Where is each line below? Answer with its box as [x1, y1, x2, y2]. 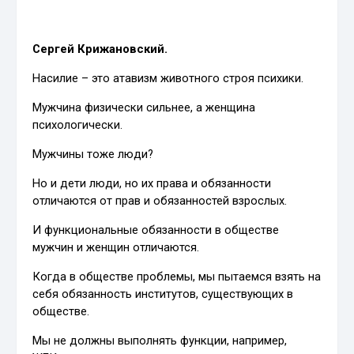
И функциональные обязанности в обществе [32, 223, 280, 238]
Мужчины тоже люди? [32, 147, 154, 162]
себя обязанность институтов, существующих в [32, 287, 294, 302]
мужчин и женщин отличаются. [32, 240, 200, 255]
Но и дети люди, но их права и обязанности [32, 176, 272, 191]
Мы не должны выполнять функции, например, [32, 333, 288, 348]
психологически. [32, 118, 123, 133]
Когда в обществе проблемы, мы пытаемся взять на [32, 269, 322, 284]
